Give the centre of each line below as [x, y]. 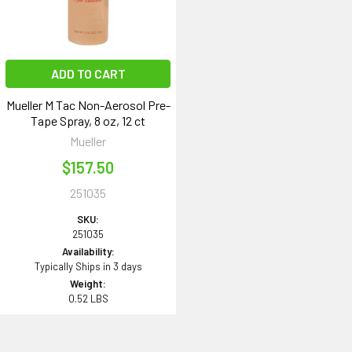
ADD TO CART [88, 74]
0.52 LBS [88, 299]
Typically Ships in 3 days [88, 267]
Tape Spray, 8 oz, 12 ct [88, 121]
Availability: [88, 252]
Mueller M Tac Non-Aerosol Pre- [88, 105]
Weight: [88, 284]
